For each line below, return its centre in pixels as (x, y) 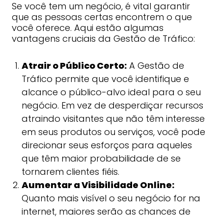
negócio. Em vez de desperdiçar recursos (112, 105)
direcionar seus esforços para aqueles (107, 145)
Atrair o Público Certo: (74, 66)
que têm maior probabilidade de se (101, 158)
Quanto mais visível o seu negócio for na (111, 198)
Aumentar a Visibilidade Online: (98, 185)
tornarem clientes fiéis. (70, 172)
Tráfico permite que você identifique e (105, 79)
